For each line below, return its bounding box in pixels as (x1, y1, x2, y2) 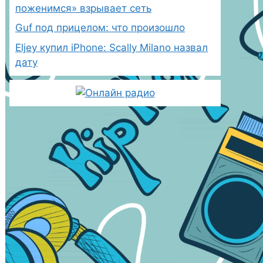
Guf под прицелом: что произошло (15, 22, 185, 33)
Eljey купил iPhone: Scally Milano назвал (15, 41, 208, 53)
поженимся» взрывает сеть (15, 2, 151, 14)
